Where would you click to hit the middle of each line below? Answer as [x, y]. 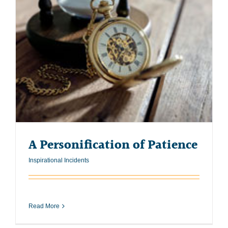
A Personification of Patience [113, 145]
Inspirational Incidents [59, 160]
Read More [44, 206]
